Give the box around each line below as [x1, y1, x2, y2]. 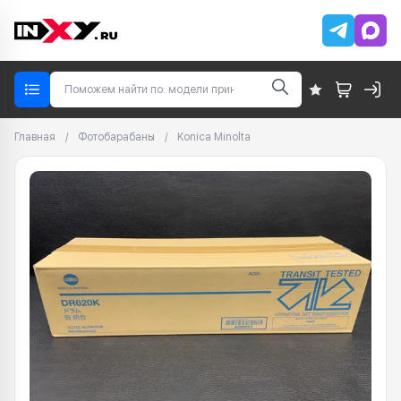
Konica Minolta [177, 131, 251, 143]
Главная [14, 131, 55, 143]
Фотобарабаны [78, 131, 155, 143]
